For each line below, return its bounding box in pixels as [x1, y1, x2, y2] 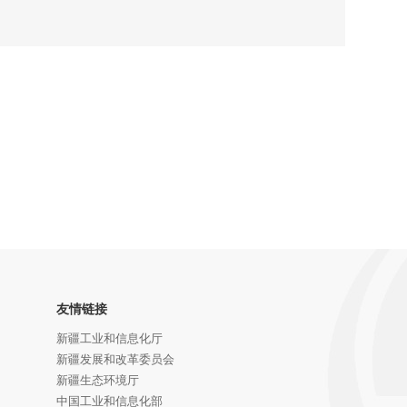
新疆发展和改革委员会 [56, 351, 174, 367]
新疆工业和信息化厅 [56, 330, 163, 346]
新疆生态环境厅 [56, 372, 139, 388]
